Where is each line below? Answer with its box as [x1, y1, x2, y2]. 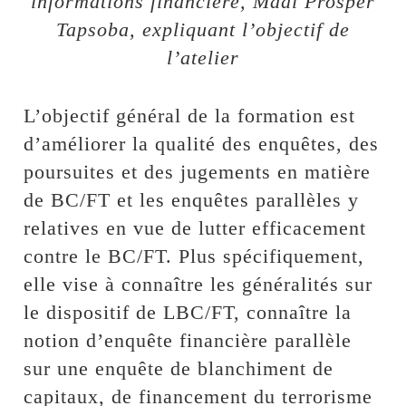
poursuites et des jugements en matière [24, 159, 372, 183]
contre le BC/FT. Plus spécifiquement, [24, 244, 365, 267]
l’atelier [167, 45, 239, 69]
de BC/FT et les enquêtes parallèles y [24, 188, 360, 211]
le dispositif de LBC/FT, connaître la [24, 300, 353, 324]
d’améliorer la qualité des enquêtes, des [24, 131, 380, 155]
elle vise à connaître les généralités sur [24, 272, 373, 295]
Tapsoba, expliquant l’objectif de [56, 17, 350, 41]
